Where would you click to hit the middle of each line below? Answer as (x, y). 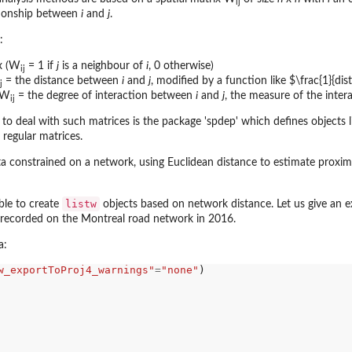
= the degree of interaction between (105, 96)
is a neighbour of (103, 66)
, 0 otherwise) (181, 66)
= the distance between (62, 81)
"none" (180, 270)
